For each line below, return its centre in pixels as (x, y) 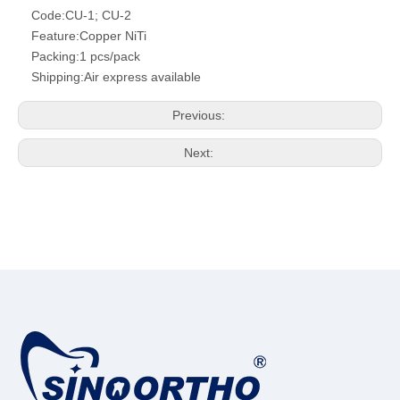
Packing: (55, 56)
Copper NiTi (113, 36)
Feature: (55, 36)
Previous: (200, 115)
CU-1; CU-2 (98, 15)
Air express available (142, 77)
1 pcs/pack (110, 56)
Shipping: (58, 77)
